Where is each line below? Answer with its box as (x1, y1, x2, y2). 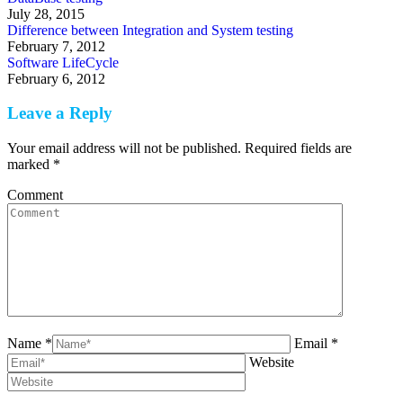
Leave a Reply (7, 103, 112, 123)
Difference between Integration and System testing (7, 22, 293, 38)
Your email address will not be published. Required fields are (7, 140, 352, 157)
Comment (7, 187, 63, 203)
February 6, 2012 (7, 70, 105, 86)
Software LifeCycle (7, 54, 119, 70)
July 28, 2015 (7, 5, 85, 22)
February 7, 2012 (7, 38, 105, 54)
